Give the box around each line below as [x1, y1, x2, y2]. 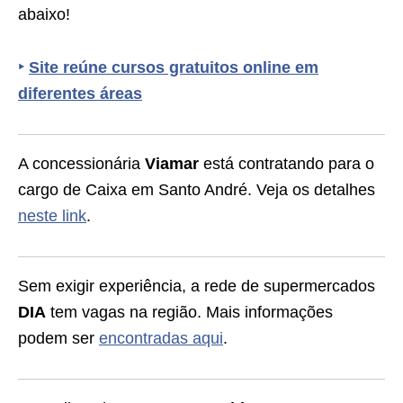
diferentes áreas [18, 85, 142, 103]
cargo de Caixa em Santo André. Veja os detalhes [18, 181, 375, 199]
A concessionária [18, 155, 145, 173]
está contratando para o [199, 155, 374, 173]
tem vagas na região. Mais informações [46, 303, 333, 321]
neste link [18, 207, 86, 225]
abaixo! [18, 5, 70, 23]
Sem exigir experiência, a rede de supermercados [18, 277, 375, 295]
